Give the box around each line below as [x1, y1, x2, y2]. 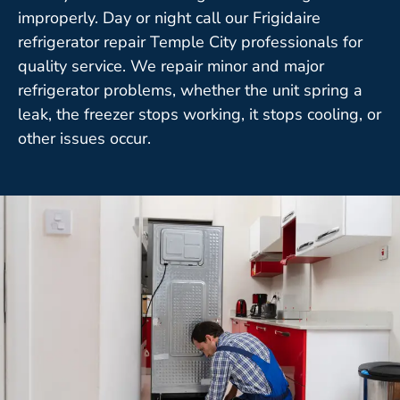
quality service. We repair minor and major [18, 54, 324, 77]
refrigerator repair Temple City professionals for [18, 30, 362, 53]
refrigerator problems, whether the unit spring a [18, 79, 362, 101]
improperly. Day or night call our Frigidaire [18, 6, 321, 29]
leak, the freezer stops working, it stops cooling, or [18, 103, 381, 125]
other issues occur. [18, 127, 151, 149]
